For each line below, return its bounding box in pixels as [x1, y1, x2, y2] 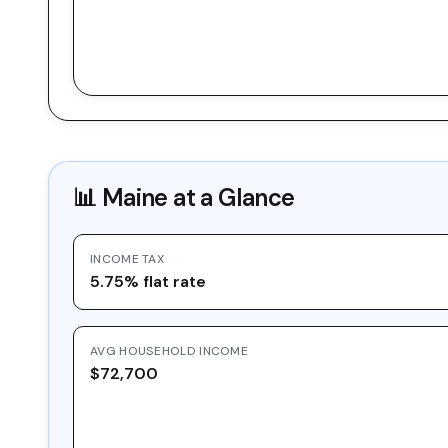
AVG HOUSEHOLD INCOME [90, 343, 248, 359]
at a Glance [167, 182, 295, 213]
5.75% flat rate [90, 271, 206, 292]
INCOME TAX [90, 251, 164, 267]
